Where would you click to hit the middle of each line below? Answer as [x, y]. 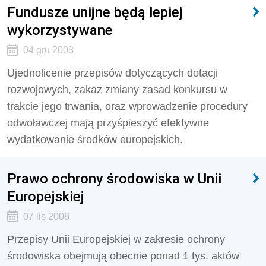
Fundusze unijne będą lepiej [95, 12]
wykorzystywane [60, 30]
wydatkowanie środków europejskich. [95, 140]
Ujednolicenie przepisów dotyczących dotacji [113, 73]
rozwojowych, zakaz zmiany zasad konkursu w [117, 90]
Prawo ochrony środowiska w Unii [114, 178]
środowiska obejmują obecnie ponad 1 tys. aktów [123, 256]
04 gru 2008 [48, 50]
